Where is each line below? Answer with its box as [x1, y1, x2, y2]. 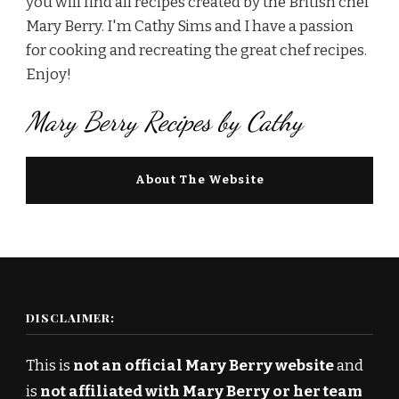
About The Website [134, 173, 265, 188]
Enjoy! [26, 65, 71, 85]
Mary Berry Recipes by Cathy [26, 105, 303, 138]
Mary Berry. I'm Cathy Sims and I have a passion [26, 17, 354, 37]
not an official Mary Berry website [73, 356, 334, 376]
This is [26, 356, 73, 376]
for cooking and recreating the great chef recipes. [26, 41, 367, 61]
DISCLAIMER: [26, 310, 115, 326]
